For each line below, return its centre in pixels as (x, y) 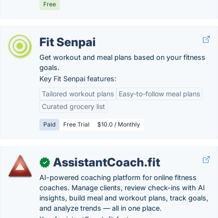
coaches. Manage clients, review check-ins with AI (122, 188)
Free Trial (76, 124)
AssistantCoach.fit (107, 162)
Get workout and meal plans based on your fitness (122, 57)
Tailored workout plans (78, 94)
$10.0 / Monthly (119, 124)
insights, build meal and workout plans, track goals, (124, 198)
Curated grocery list (73, 106)
